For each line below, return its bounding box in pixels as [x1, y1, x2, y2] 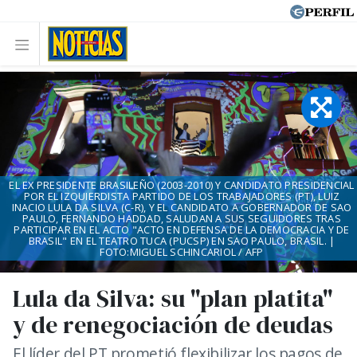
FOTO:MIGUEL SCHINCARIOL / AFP [100, 245, 264, 259]
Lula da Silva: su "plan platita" [13, 282, 333, 315]
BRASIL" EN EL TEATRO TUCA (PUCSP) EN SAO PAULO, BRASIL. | [28, 233, 335, 248]
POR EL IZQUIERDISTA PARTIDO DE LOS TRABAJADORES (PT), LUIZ [23, 189, 340, 203]
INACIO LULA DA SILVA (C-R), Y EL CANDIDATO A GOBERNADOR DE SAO [11, 200, 352, 214]
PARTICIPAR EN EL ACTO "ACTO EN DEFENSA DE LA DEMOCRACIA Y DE [14, 222, 350, 237]
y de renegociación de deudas [13, 308, 333, 341]
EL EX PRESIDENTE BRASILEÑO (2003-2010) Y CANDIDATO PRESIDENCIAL [9, 178, 355, 192]
